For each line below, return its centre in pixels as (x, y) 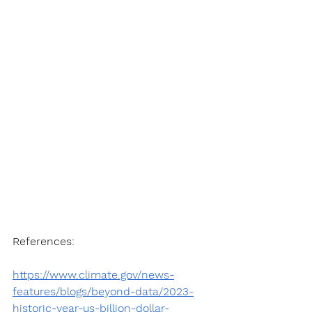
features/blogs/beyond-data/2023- (103, 292)
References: (44, 242)
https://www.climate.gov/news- (93, 275)
